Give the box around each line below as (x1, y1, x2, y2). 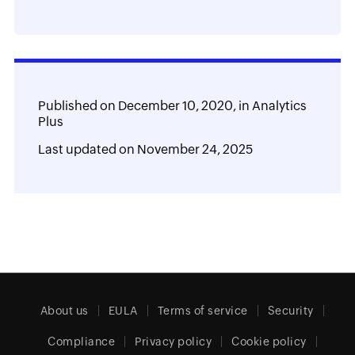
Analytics (251, 97, 307, 113)
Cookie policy (231, 335, 307, 348)
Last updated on (37, 141, 137, 157)
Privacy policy (135, 335, 212, 348)
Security (267, 304, 314, 317)
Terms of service (157, 304, 248, 317)
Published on (37, 97, 118, 113)
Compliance (48, 335, 116, 348)
